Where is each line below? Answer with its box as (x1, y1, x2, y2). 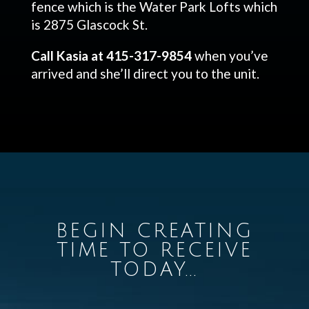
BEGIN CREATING (55, 221, 253, 241)
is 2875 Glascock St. (30, 17, 148, 32)
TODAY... (110, 259, 199, 280)
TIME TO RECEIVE (56, 240, 252, 261)
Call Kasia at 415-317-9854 (30, 48, 192, 63)
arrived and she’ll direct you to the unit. (30, 66, 259, 81)
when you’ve (191, 48, 268, 63)
